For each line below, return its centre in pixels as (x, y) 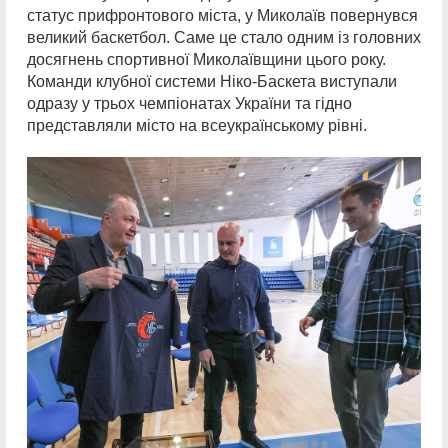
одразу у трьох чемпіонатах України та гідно (189, 104)
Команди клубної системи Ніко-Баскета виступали (212, 82)
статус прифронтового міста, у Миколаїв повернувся (222, 16)
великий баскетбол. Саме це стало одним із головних (224, 38)
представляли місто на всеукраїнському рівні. (197, 126)
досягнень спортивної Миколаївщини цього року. (206, 60)
